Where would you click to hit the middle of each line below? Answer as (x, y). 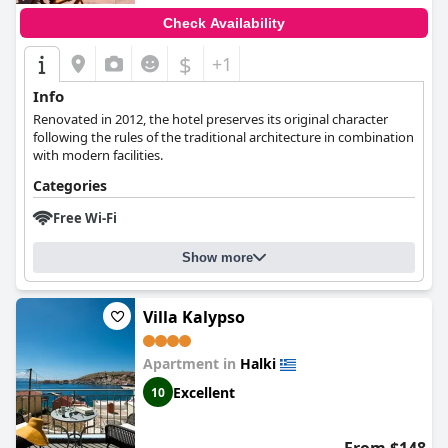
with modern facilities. (98, 155)
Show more (217, 257)
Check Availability (224, 23)
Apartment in (191, 363)
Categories (70, 185)
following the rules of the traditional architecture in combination (223, 137)
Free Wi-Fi (85, 218)
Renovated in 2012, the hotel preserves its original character (210, 119)
